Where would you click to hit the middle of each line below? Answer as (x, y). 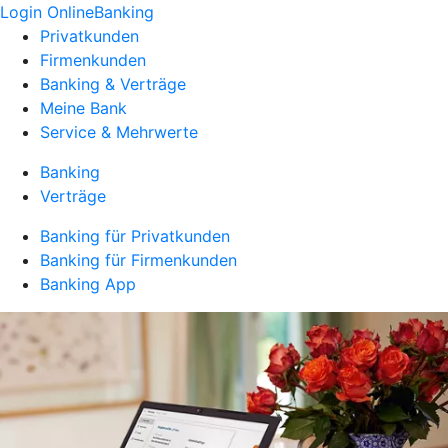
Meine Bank (83, 108)
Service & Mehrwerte (119, 132)
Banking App (88, 284)
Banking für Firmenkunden (138, 260)
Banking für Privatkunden (135, 236)
